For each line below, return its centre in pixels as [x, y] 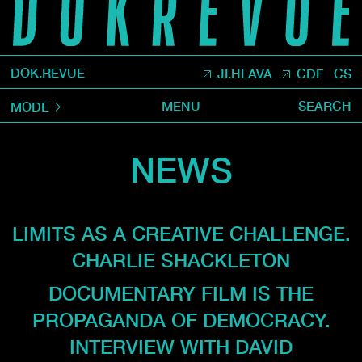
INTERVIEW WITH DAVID [181, 347]
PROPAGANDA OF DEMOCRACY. [181, 320]
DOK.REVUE [47, 72]
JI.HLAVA [244, 73]
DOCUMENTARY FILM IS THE [181, 294]
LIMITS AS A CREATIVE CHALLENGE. [181, 234]
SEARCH [325, 105]
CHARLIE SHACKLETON [181, 261]
